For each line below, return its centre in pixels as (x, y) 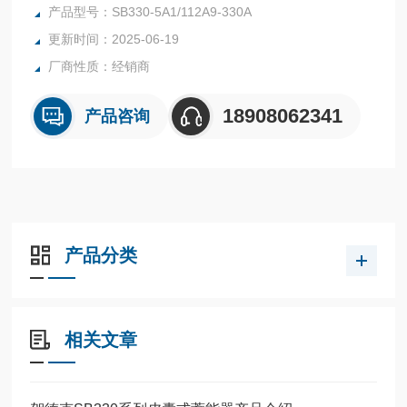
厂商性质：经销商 (99, 66)
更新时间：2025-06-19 (114, 39)
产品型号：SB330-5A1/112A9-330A (150, 11)
